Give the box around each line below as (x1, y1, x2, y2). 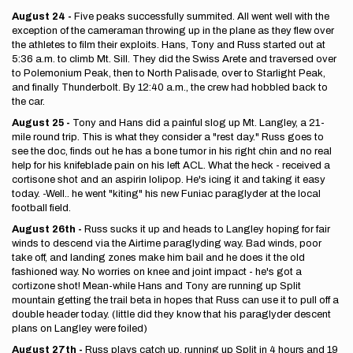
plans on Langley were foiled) (12, 323, 147, 334)
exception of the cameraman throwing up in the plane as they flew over (12, 25, 334, 36)
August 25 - (12, 117, 70, 128)
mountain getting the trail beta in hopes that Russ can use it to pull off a (12, 295, 339, 306)
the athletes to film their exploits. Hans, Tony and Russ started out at (12, 39, 325, 50)
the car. (12, 96, 45, 107)
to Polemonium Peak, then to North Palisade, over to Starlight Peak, (12, 68, 325, 79)
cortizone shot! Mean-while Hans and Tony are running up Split (12, 281, 301, 292)
